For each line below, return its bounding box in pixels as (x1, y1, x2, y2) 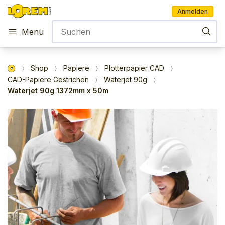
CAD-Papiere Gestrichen (8, 75, 89, 84)
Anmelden (177, 7, 208, 15)
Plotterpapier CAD (104, 64, 164, 72)
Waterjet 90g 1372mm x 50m (8, 86, 108, 95)
